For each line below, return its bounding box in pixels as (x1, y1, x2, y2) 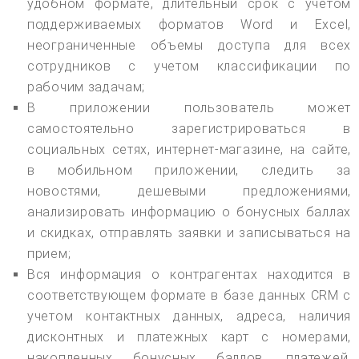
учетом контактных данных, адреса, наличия (27, 309, 351, 325)
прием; (27, 246, 71, 262)
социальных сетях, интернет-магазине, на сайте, (27, 142, 351, 158)
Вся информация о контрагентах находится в (27, 267, 351, 283)
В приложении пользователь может (27, 100, 351, 116)
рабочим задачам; (27, 79, 146, 95)
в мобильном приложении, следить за (27, 163, 351, 179)
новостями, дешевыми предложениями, (27, 184, 351, 200)
